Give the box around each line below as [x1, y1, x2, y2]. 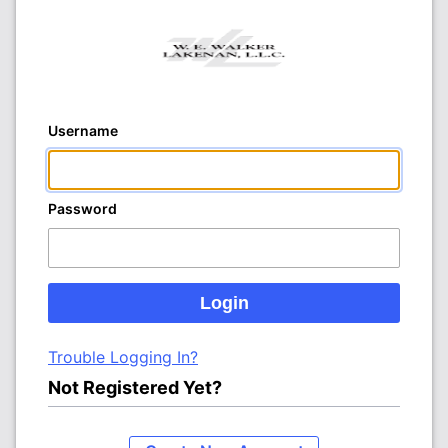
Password [48, 199, 117, 217]
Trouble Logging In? [48, 346, 198, 367]
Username [48, 121, 118, 139]
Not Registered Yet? [48, 376, 222, 398]
